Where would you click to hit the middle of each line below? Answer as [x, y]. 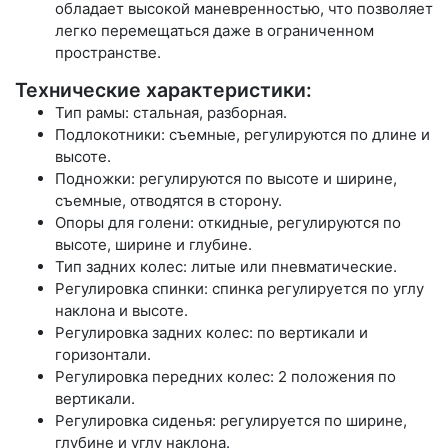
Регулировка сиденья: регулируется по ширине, [231, 420]
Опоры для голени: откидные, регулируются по [228, 222]
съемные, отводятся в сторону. [168, 200]
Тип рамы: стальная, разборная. [171, 112]
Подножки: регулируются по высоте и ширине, [226, 178]
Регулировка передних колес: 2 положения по [225, 376]
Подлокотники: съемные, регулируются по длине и [242, 134]
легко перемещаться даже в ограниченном [214, 30]
